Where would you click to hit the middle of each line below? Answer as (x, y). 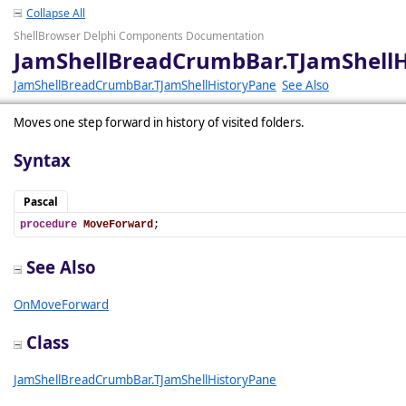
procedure (48, 225)
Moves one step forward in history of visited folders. (159, 122)
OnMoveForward (61, 304)
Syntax (42, 160)
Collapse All (56, 13)
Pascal (41, 202)
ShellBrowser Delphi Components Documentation (139, 36)
